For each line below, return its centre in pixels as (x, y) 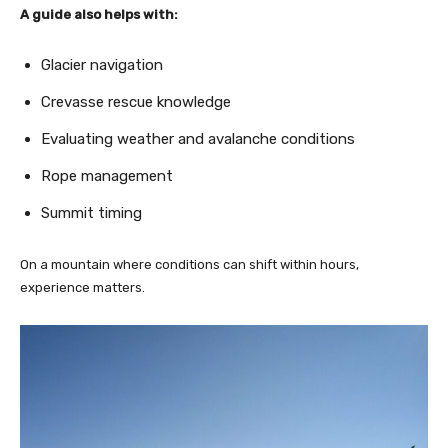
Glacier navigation (102, 64)
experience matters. (82, 287)
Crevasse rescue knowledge (136, 101)
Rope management (107, 175)
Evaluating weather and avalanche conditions (198, 138)
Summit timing (91, 212)
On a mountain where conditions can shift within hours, (189, 264)
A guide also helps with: (99, 14)
